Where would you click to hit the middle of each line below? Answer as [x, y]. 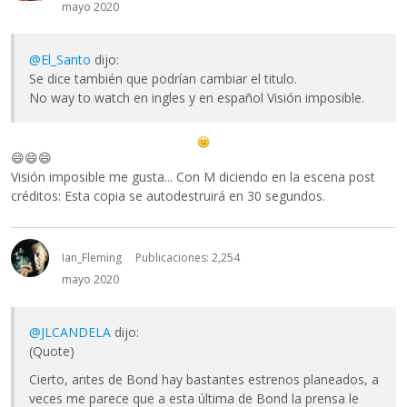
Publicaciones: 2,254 [188, 258]
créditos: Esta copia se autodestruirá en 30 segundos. [168, 196]
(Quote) [52, 352]
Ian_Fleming [92, 258]
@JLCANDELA [70, 333]
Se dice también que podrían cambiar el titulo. [163, 78]
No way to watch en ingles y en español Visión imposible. [197, 97]
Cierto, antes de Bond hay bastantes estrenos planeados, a [204, 380]
